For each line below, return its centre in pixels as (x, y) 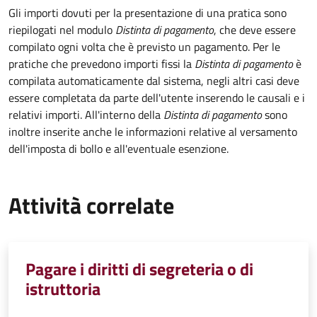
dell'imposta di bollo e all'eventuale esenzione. (119, 148)
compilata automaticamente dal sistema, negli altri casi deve (154, 80)
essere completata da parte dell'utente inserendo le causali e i (157, 97)
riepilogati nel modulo (62, 29)
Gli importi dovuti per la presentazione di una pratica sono (148, 12)
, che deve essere (255, 29)
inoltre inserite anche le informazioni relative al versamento (153, 131)
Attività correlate (91, 205)
